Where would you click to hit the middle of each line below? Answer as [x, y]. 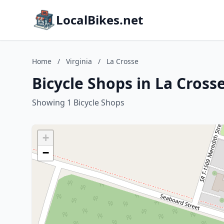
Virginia [79, 61]
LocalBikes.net [99, 20]
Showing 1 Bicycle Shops [78, 102]
